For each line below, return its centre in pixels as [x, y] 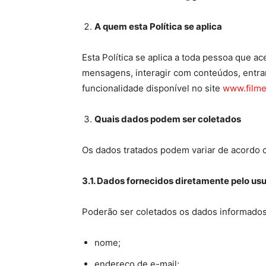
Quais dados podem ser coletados [168, 119]
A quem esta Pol [129, 26]
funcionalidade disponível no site [152, 88]
